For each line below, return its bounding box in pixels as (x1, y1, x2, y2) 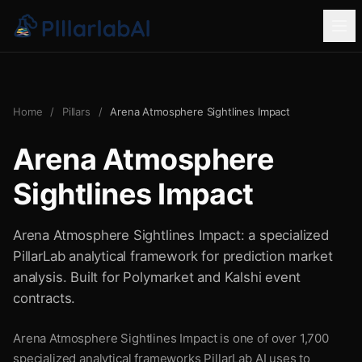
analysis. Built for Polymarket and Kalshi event (13, 269, 301, 285)
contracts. (13, 290, 76, 306)
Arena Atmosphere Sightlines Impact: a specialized (13, 227, 329, 243)
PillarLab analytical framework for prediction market (13, 248, 333, 264)
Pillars (61, 105, 90, 118)
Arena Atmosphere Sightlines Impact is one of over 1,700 (13, 330, 329, 346)
